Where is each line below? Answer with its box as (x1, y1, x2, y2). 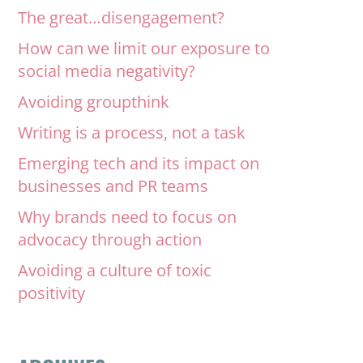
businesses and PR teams (18, 175, 209, 197)
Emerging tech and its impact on (18, 152, 260, 174)
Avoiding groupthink (18, 91, 170, 113)
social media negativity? (18, 60, 196, 82)
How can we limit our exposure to (18, 37, 271, 59)
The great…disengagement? (18, 6, 225, 28)
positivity (18, 282, 86, 304)
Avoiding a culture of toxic (18, 259, 212, 281)
